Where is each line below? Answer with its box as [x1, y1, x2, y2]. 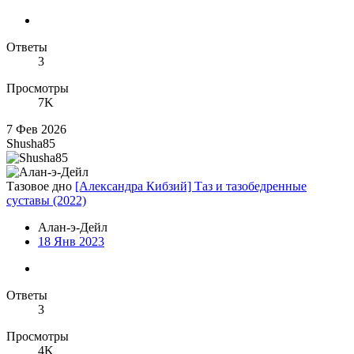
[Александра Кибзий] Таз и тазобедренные [75, 179, 307, 194]
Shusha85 [6, 137, 55, 151]
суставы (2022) [6, 194, 86, 208]
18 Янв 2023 [38, 235, 104, 249]
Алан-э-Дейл [38, 220, 107, 235]
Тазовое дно [6, 179, 72, 194]
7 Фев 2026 [6, 122, 66, 137]
